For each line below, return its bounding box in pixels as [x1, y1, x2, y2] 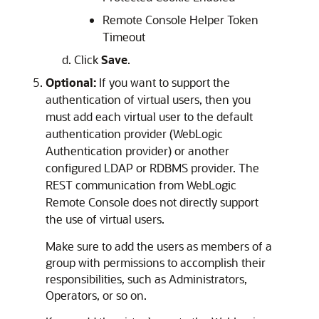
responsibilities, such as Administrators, [46, 271, 247, 286]
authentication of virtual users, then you [46, 92, 251, 107]
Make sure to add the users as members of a [46, 239, 272, 253]
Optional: [46, 75, 99, 90]
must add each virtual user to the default [46, 109, 253, 124]
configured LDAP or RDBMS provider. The [46, 160, 259, 175]
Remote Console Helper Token [103, 12, 258, 27]
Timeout [103, 29, 145, 44]
